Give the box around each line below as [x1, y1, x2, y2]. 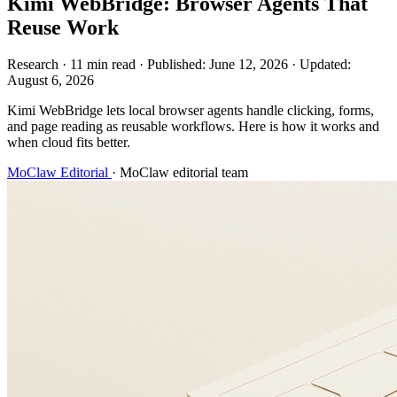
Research [7, 57, 62, 73]
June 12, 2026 [209, 57, 288, 73]
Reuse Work [7, 15, 119, 39]
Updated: [300, 57, 351, 73]
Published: [147, 57, 209, 73]
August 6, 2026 [7, 73, 94, 89]
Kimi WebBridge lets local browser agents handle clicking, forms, [7, 103, 374, 119]
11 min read [70, 57, 136, 73]
